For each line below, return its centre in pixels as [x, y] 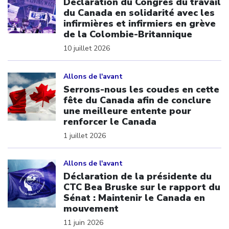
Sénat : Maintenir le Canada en [134, 198]
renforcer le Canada [110, 121]
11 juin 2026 [83, 223]
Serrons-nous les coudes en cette [141, 89]
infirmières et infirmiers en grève [140, 24]
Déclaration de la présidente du [138, 176]
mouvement [91, 209]
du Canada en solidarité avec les [139, 13]
